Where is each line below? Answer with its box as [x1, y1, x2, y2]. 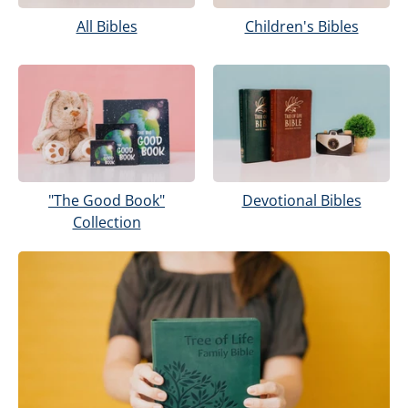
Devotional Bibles [241, 190, 362, 211]
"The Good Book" [48, 190, 165, 211]
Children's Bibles [244, 15, 359, 36]
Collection [72, 212, 141, 233]
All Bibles [76, 15, 138, 36]
